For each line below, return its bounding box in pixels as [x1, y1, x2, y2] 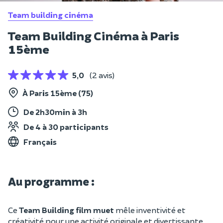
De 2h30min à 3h [23, 107, 87, 116]
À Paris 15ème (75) [22, 88, 93, 98]
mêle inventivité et [114, 205, 186, 215]
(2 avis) [90, 70, 114, 80]
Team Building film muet [19, 205, 114, 215]
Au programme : [8, 174, 95, 188]
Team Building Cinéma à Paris [8, 28, 179, 43]
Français [23, 137, 57, 146]
